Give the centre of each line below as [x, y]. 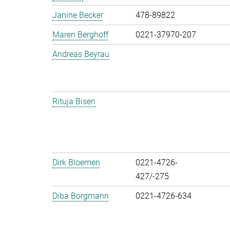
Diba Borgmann [81, 196]
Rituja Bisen [74, 101]
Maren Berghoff [80, 35]
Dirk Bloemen [76, 162]
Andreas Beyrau [81, 54]
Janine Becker [78, 15]
